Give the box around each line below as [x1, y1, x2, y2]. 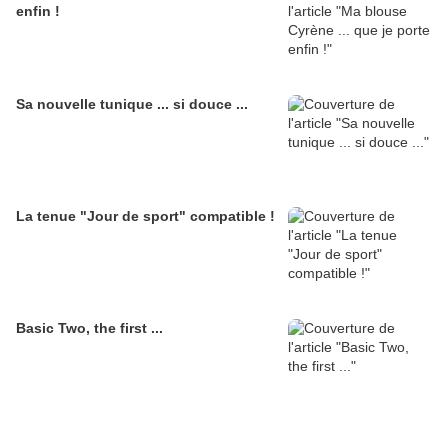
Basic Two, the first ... [16, 320, 163, 337]
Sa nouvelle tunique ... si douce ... [16, 96, 248, 113]
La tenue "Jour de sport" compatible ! [16, 208, 275, 225]
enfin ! [16, 3, 60, 20]
